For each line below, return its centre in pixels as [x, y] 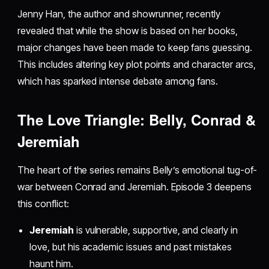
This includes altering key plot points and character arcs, [137, 65]
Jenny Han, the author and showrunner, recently [119, 14]
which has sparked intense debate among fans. [118, 81]
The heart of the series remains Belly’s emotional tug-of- [138, 170]
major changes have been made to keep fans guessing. [135, 48]
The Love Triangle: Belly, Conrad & [137, 120]
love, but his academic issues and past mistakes [131, 247]
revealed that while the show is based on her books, [128, 31]
